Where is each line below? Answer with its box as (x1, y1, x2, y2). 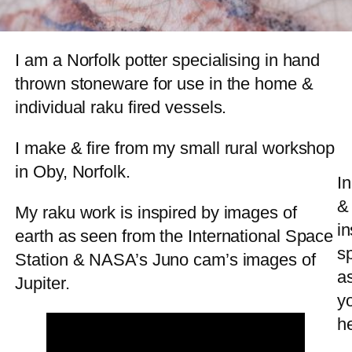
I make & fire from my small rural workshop (15, 137, 335, 158)
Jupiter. (15, 273, 70, 293)
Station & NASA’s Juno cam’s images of (15, 249, 316, 269)
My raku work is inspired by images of (15, 202, 297, 222)
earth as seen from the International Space (15, 225, 334, 246)
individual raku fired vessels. (15, 97, 227, 117)
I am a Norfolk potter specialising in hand (15, 49, 321, 70)
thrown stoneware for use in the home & (15, 73, 313, 93)
